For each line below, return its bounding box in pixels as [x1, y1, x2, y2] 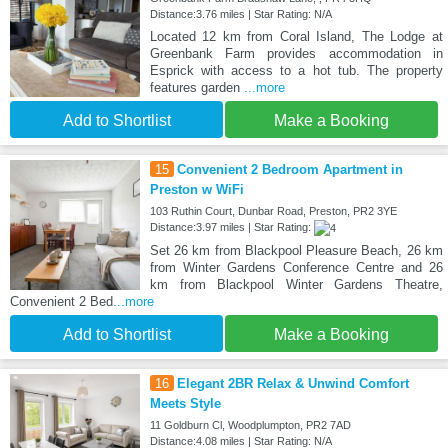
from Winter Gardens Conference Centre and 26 [149, 260, 443, 276]
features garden [149, 80, 244, 96]
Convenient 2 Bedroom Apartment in [176, 162, 403, 178]
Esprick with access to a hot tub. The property [149, 63, 443, 79]
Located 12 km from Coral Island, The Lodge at [149, 29, 443, 45]
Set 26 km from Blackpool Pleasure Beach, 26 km [149, 243, 443, 259]
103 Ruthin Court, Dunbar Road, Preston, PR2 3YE [149, 205, 397, 218]
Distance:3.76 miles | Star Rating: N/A [149, 8, 332, 21]
